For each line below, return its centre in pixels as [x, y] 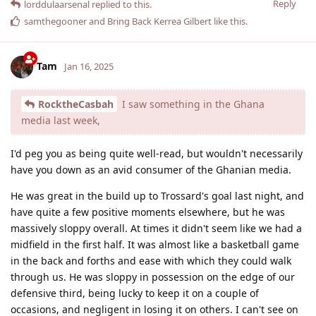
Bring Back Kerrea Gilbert [159, 21]
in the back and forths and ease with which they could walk [151, 260]
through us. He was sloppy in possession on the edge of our [153, 276]
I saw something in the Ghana [192, 104]
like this [229, 21]
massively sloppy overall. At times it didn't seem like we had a [156, 228]
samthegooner [55, 21]
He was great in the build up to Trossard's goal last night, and [157, 195]
